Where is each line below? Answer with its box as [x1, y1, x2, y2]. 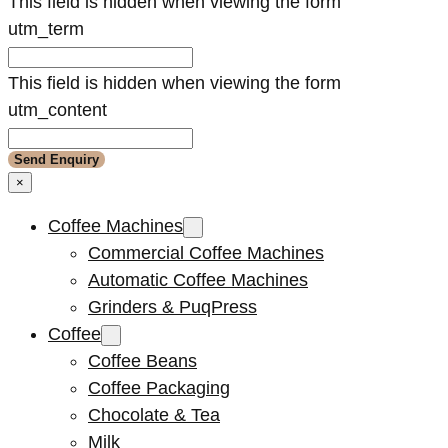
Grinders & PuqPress [88, 296, 257, 317]
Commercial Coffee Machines [88, 242, 324, 263]
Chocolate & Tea [88, 404, 220, 425]
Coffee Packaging [88, 377, 230, 398]
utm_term [8, 18, 84, 39]
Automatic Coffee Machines [88, 269, 308, 290]
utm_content [8, 99, 107, 120]
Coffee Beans [88, 350, 197, 371]
